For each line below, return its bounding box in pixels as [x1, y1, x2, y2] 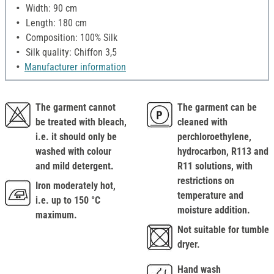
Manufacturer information [24, 61, 126, 73]
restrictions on [177, 175, 234, 187]
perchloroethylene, [177, 131, 251, 143]
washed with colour [35, 146, 111, 158]
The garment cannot [35, 102, 116, 114]
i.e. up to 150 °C [35, 194, 100, 207]
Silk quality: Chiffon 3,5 [23, 46, 117, 59]
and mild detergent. [35, 160, 114, 172]
